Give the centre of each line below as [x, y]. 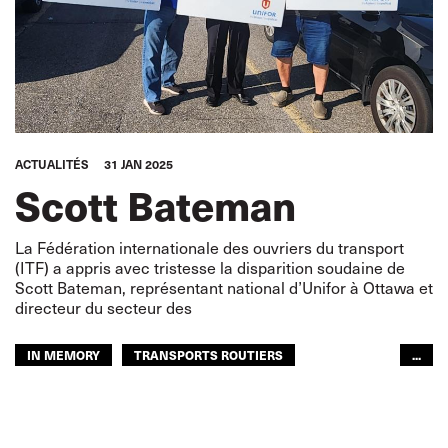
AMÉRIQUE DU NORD [90, 387]
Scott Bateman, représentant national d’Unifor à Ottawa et [224, 287]
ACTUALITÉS [52, 164]
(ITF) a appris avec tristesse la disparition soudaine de [210, 267]
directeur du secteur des [103, 307]
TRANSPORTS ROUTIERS [208, 354]
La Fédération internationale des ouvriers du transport [209, 247]
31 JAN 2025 [138, 164]
